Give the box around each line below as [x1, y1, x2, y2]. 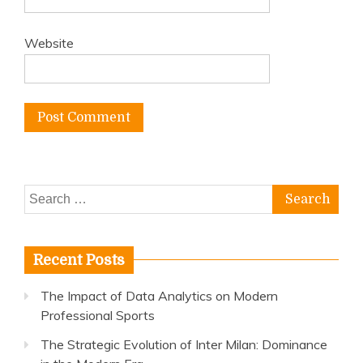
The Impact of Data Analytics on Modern [41, 288, 278, 304]
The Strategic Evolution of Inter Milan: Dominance [41, 336, 327, 352]
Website [24, 35, 74, 51]
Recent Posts [33, 252, 125, 268]
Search [23, 186, 64, 203]
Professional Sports [41, 307, 155, 323]
